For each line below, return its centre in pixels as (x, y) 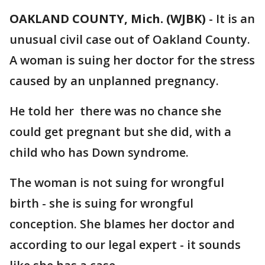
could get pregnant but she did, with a (120, 132)
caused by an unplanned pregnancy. (114, 81)
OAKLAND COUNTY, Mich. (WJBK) (108, 19)
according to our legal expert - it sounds (125, 245)
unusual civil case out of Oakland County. (130, 39)
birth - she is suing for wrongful (101, 203)
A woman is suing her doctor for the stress (132, 60)
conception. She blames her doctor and (122, 224)
